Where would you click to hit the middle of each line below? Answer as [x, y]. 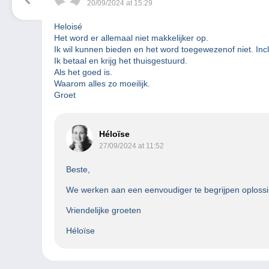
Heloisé [68, 27]
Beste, [78, 170]
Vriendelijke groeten [104, 210]
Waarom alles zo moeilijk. [102, 84]
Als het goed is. [83, 72]
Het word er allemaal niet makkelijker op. [131, 38]
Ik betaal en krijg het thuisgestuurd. [121, 61]
